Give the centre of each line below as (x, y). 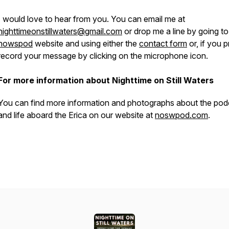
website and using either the (86, 43)
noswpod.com (181, 115)
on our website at (122, 115)
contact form (163, 43)
